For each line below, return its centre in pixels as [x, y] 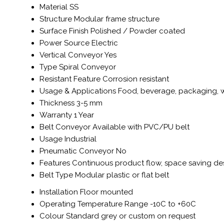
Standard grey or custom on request [131, 216]
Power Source [64, 43]
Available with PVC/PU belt [141, 127]
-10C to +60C [173, 204]
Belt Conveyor [65, 127]
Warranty [56, 115]
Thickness [57, 103]
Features [55, 163]
